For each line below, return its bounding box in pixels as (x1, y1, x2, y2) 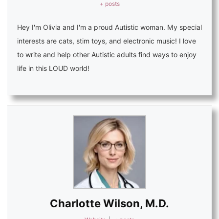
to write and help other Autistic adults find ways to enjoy (17, 50, 197, 59)
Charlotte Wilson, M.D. (50, 197, 169, 210)
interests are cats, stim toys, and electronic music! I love (17, 37, 196, 45)
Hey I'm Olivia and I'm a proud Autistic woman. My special (17, 23, 202, 31)
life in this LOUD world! (17, 64, 89, 72)
